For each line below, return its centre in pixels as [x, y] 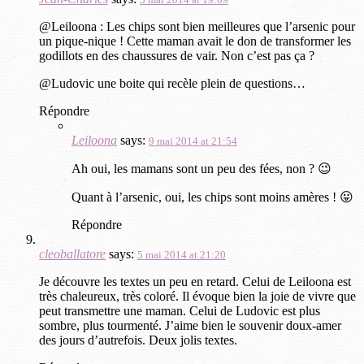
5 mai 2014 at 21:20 [182, 254]
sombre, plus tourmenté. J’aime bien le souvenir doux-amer [190, 325]
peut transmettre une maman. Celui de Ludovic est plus [180, 310]
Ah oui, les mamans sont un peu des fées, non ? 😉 [201, 168]
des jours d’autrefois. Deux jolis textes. [138, 340]
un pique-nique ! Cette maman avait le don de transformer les [195, 41]
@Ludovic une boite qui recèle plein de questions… [172, 83]
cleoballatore [72, 253]
